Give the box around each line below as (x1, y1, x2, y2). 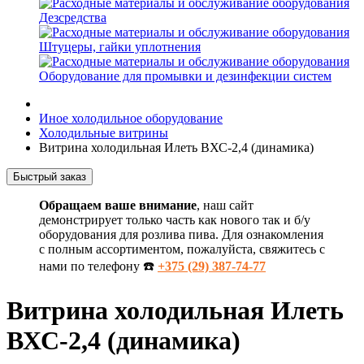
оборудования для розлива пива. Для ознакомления (39, 227, 323, 241)
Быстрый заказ (13, 171, 86, 183)
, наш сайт (197, 198, 253, 212)
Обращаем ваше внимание (39, 198, 197, 212)
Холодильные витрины (39, 126, 168, 140)
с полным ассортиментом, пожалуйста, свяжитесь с (39, 242, 325, 256)
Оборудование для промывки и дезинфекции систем (39, 69, 331, 83)
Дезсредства (39, 11, 106, 24)
